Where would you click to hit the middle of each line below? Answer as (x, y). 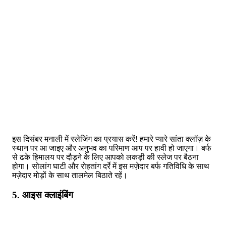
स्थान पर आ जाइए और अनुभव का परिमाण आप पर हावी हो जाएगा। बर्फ (112, 148)
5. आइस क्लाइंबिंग (43, 195)
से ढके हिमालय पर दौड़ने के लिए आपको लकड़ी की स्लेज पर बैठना (105, 157)
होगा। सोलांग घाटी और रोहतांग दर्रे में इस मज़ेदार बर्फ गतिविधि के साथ (111, 166)
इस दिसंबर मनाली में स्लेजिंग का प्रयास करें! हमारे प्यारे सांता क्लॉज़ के (111, 139)
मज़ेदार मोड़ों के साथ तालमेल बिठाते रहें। (70, 175)
